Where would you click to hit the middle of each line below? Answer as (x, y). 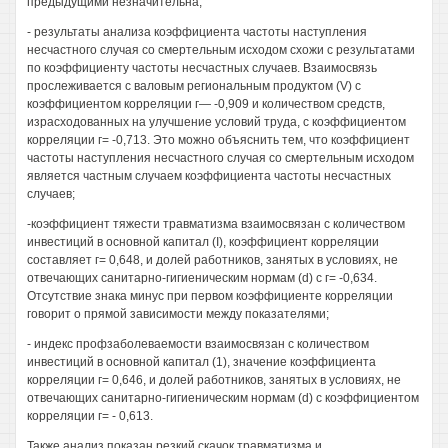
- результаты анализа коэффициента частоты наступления (197, 32)
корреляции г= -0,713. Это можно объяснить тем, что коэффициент (218, 140)
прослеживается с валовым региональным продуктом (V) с (194, 86)
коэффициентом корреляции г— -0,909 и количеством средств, (206, 104)
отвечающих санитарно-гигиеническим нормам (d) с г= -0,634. (202, 278)
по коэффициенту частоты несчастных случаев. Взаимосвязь (202, 68)
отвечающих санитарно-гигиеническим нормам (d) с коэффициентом (223, 398)
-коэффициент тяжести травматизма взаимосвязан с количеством (216, 224)
